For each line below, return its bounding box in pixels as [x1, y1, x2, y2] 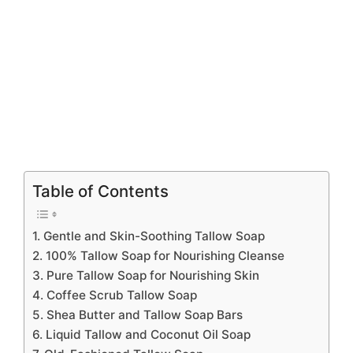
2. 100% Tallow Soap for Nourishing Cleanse [32, 247, 284, 263]
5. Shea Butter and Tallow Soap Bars [32, 307, 243, 322]
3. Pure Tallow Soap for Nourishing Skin [32, 267, 259, 283]
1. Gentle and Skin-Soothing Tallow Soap [32, 228, 265, 243]
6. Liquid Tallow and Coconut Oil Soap [32, 326, 251, 342]
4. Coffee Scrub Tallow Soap [32, 287, 197, 303]
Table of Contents [32, 180, 169, 201]
